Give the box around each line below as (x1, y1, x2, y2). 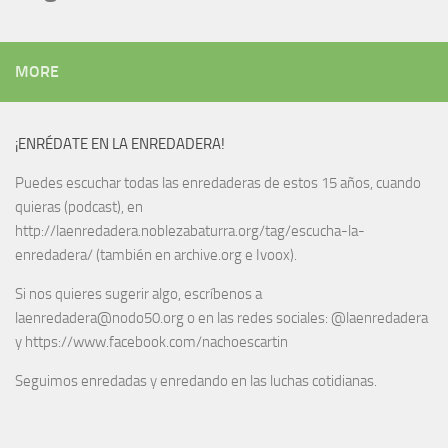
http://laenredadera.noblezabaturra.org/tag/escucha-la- (15, 222, 365, 241)
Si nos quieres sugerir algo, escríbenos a (15, 285, 262, 304)
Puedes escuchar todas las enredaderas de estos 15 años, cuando (15, 174, 421, 193)
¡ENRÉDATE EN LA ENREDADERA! (15, 135, 225, 154)
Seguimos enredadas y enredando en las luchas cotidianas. (15, 372, 377, 391)
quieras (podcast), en (15, 198, 143, 217)
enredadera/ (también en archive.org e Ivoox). (15, 246, 297, 265)
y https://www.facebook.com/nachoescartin (15, 333, 288, 352)
